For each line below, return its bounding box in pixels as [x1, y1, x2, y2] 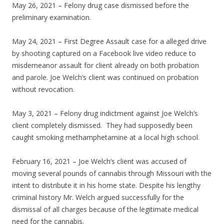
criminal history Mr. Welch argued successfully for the [12, 192, 184, 202]
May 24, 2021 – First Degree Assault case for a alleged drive [12, 36, 206, 46]
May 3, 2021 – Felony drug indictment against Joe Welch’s [12, 108, 198, 118]
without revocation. [12, 84, 74, 94]
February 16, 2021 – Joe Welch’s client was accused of [12, 156, 186, 166]
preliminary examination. [12, 12, 91, 22]
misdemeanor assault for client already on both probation [12, 60, 199, 70]
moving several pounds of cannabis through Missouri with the [12, 168, 211, 178]
